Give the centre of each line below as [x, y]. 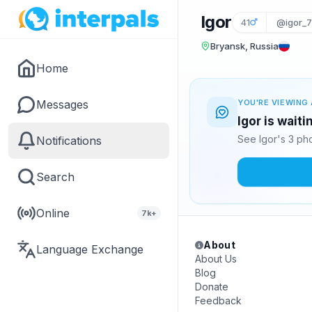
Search [55, 177]
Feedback [218, 301]
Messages [62, 104]
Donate [212, 287]
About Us [216, 259]
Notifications [69, 141]
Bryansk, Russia [244, 46]
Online [53, 213]
